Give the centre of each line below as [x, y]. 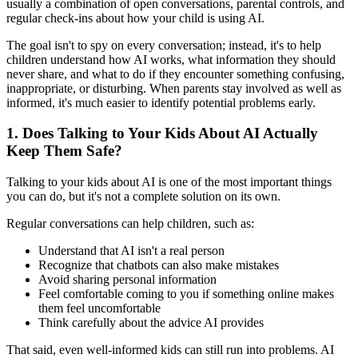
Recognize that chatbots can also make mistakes [159, 265]
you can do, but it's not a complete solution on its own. [143, 197]
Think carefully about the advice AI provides [151, 323]
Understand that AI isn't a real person [131, 251]
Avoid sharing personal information [127, 280]
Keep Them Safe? [64, 151]
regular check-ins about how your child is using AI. [135, 18]
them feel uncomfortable [99, 308]
